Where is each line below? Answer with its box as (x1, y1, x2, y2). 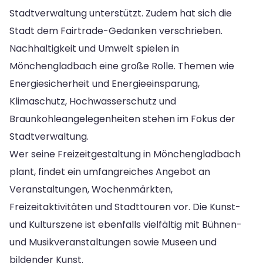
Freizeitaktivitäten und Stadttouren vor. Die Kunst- (9, 200, 241, 214)
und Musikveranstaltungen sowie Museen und (9, 235, 217, 249)
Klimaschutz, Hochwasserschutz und (9, 94, 176, 108)
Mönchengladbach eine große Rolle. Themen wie (9, 59, 234, 73)
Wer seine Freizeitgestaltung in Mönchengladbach (9, 147, 241, 161)
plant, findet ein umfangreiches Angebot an (9, 164, 210, 178)
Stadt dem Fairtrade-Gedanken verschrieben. (9, 23, 222, 38)
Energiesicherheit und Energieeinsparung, (9, 76, 200, 90)
